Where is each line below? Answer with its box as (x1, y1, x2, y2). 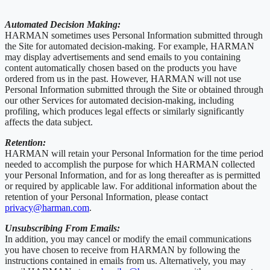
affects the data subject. (5, 116, 100, 127)
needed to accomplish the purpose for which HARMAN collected (5, 159, 255, 169)
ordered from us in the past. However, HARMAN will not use (5, 73, 241, 84)
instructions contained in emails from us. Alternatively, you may (5, 255, 246, 266)
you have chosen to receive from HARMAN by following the (5, 244, 240, 255)
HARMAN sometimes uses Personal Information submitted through (5, 30, 263, 40)
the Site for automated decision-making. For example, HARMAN (5, 40, 254, 51)
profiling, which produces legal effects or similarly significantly (5, 105, 244, 116)
